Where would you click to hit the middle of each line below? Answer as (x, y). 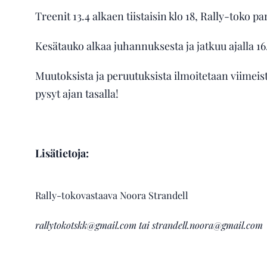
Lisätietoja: (62, 153)
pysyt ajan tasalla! (77, 94)
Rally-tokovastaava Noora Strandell (111, 195)
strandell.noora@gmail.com (208, 225)
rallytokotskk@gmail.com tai (93, 225)
